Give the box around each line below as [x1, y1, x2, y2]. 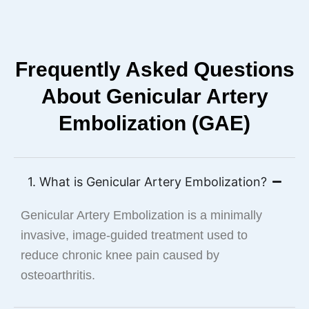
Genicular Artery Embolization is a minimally [21, 208, 262, 222]
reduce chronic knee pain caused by [21, 248, 219, 262]
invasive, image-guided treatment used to [21, 228, 248, 242]
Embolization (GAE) [59, 111, 250, 134]
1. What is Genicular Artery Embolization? [28, 174, 267, 189]
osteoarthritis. [21, 268, 95, 282]
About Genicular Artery [41, 84, 268, 108]
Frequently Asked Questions [14, 57, 295, 81]
